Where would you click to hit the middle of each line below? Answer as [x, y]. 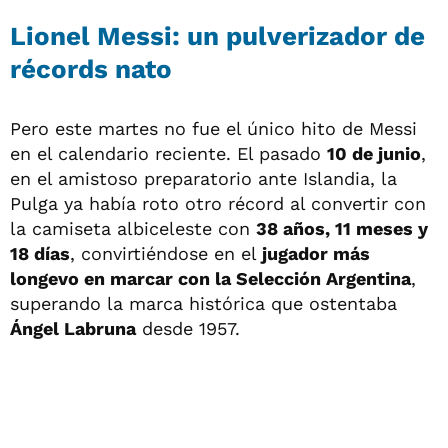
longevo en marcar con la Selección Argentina [210, 279]
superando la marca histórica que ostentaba [203, 304]
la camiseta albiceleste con [133, 229]
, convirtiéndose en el [166, 254]
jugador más [316, 254]
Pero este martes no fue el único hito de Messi [213, 129]
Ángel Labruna [73, 329]
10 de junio [374, 154]
